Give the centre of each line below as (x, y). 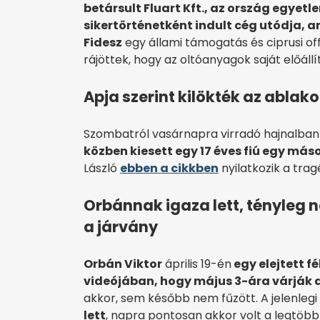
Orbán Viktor (123, 264)
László (102, 169)
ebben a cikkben (169, 169)
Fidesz (103, 43)
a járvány (122, 227)
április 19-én (197, 264)
